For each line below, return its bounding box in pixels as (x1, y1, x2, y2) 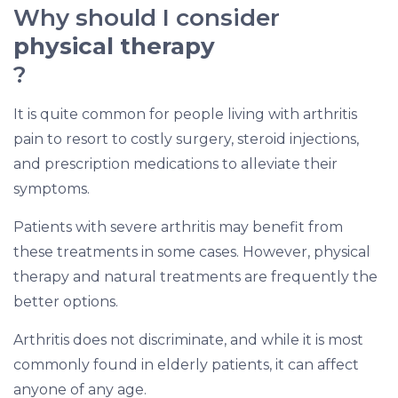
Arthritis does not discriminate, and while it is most (13, 331, 364, 349)
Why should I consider (13, 4, 281, 33)
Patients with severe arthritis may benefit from (13, 219, 344, 236)
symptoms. (13, 180, 91, 198)
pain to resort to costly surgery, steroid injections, (13, 131, 360, 148)
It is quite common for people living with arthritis (13, 106, 358, 123)
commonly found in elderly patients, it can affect (13, 356, 360, 374)
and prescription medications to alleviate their (13, 155, 338, 173)
